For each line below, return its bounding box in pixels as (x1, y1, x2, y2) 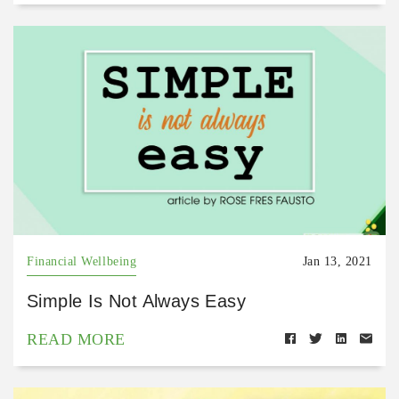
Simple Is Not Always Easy (27, 291, 246, 312)
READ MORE (27, 330, 126, 349)
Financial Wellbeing (27, 255, 137, 269)
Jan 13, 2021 (302, 255, 372, 269)
